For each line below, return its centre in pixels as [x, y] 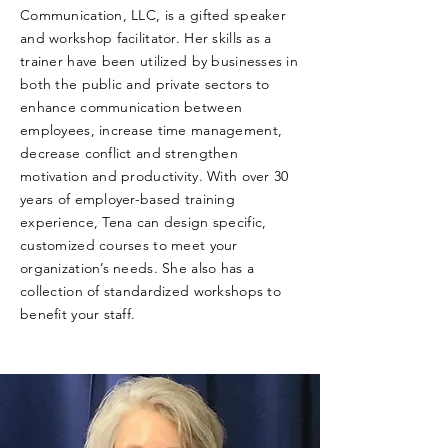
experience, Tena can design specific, [143, 222]
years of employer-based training [127, 199]
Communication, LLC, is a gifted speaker [153, 15]
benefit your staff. [78, 314]
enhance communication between [131, 107]
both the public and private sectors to [145, 84]
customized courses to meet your [129, 245]
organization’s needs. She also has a [137, 268]
